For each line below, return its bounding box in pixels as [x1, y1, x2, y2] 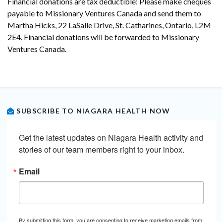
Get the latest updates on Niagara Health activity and [18, 132, 203, 143]
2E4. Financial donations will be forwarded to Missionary [7, 32, 199, 42]
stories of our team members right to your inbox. [18, 144, 184, 155]
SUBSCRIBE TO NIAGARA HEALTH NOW [14, 107, 170, 115]
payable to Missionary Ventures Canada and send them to [7, 8, 201, 18]
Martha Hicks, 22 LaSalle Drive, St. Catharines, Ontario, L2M [7, 20, 211, 30]
